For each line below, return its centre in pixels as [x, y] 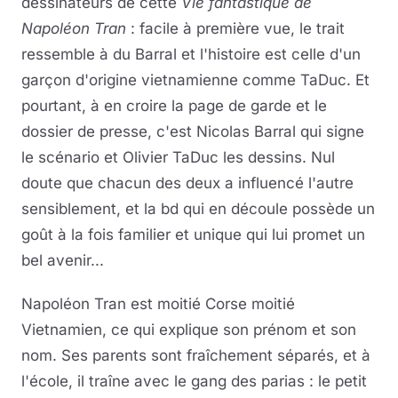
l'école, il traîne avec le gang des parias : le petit [194, 382]
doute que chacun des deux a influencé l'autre [187, 183]
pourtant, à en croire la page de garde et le [174, 106]
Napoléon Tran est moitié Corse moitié [158, 304]
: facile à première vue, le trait [235, 29]
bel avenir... [63, 261]
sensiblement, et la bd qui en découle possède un [198, 209]
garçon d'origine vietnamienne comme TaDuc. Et [195, 80]
